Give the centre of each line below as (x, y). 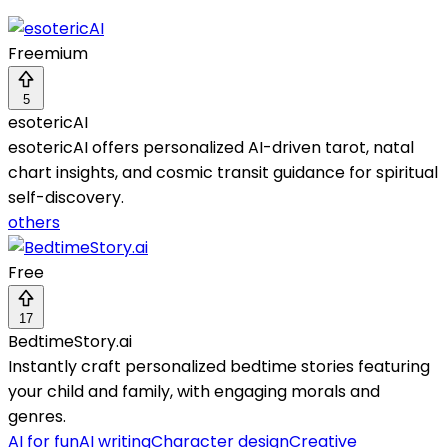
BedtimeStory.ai (70, 342)
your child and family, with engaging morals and (194, 392)
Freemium (48, 54)
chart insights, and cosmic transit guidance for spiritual (223, 173)
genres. (37, 417)
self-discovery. (66, 198)
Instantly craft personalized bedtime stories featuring (219, 367)
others (34, 223)
